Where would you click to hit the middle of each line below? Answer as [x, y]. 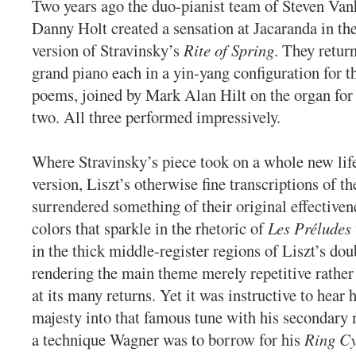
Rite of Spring [229, 50]
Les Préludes [310, 228]
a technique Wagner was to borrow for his [168, 340]
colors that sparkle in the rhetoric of [150, 228]
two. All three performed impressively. [156, 117]
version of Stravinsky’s [108, 50]
